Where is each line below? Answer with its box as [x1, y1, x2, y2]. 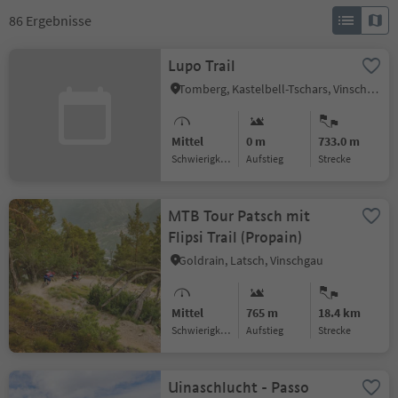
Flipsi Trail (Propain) [168, 228, 303, 247]
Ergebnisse [26, 12, 92, 29]
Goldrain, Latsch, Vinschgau [179, 252, 324, 268]
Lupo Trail [168, 57, 236, 76]
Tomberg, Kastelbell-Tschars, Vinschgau [367, 81, 379, 97]
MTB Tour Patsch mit [168, 207, 311, 226]
